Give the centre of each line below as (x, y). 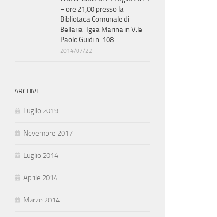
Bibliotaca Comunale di (95, 19)
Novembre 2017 (48, 133)
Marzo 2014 (41, 200)
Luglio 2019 (41, 111)
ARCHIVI (26, 91)
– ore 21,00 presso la (92, 9)
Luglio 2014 (41, 155)
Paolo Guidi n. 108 (87, 40)
